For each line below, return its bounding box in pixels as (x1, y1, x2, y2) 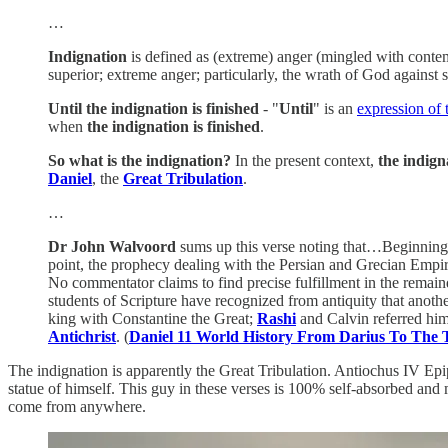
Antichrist (48, 327, 116, 345)
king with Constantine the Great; (48, 309, 257, 327)
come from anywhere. (8, 397, 146, 415)
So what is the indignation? (48, 151, 231, 169)
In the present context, (231, 151, 378, 169)
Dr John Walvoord (48, 237, 176, 255)
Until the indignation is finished (48, 99, 259, 117)
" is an (313, 99, 357, 117)
